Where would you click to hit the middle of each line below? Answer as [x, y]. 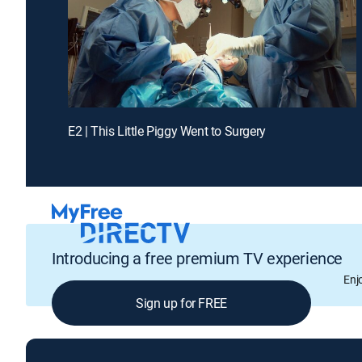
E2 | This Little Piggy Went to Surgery [167, 130]
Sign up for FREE [181, 303]
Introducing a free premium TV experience [197, 259]
